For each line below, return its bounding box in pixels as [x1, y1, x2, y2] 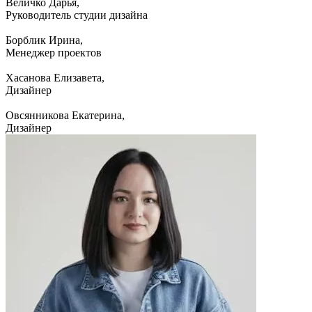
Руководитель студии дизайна [6, 9, 148, 22]
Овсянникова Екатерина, [6, 109, 125, 122]
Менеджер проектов [6, 47, 102, 59]
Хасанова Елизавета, [6, 72, 104, 84]
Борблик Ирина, [6, 34, 83, 47]
